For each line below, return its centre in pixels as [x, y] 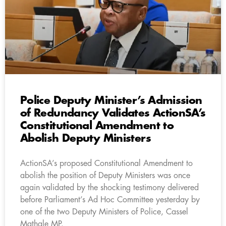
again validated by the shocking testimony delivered [109, 187]
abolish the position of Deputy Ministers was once [105, 175]
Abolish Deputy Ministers [86, 138]
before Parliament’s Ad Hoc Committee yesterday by [110, 200]
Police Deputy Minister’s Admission [111, 100]
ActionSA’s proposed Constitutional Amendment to [106, 163]
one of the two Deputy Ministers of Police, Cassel [104, 212]
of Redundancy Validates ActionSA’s [113, 113]
